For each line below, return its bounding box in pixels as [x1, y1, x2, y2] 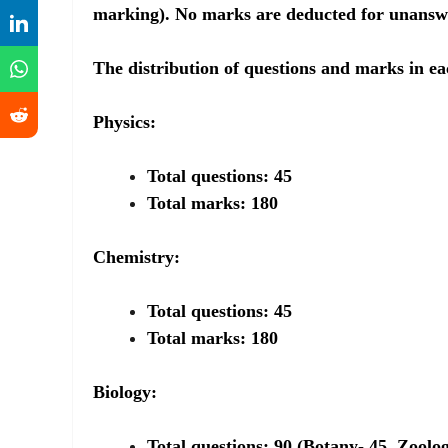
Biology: [93, 382, 157, 402]
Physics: [93, 112, 156, 132]
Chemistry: [93, 247, 180, 267]
